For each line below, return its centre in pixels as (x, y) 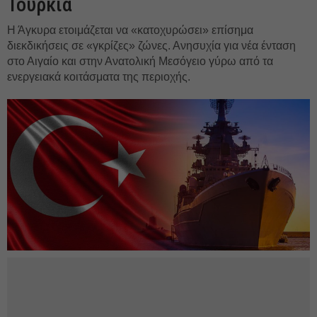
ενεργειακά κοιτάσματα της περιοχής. (99, 77)
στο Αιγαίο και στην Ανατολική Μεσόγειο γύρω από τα (140, 61)
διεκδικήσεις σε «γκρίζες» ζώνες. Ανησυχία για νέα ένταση (151, 46)
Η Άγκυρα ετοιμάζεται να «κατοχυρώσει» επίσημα (130, 30)
